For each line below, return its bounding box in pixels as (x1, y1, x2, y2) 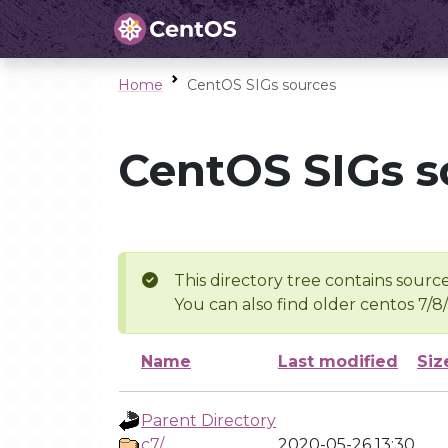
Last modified (278, 352, 398, 371)
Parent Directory (141, 411, 276, 430)
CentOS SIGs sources (187, 76, 336, 94)
